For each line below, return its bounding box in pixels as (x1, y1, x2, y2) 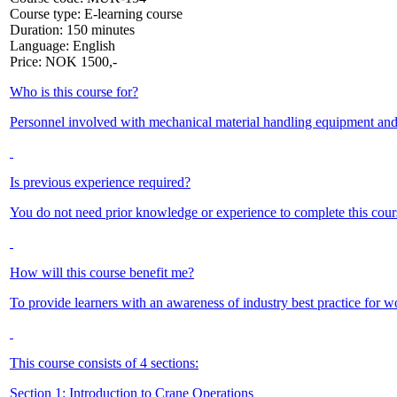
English (73, 37, 115, 53)
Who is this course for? (10, 83, 138, 99)
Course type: (10, 5, 84, 21)
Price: (10, 53, 45, 69)
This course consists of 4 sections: (10, 354, 198, 370)
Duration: (10, 21, 66, 37)
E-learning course (84, 5, 183, 21)
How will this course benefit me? (10, 264, 194, 280)
